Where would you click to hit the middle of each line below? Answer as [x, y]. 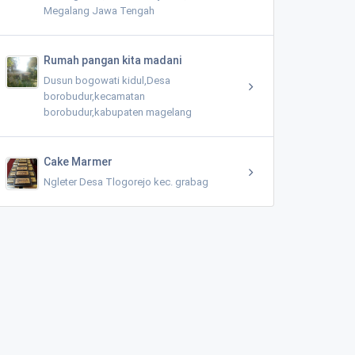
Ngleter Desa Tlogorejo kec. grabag [126, 182]
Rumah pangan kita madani [113, 60]
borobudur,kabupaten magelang [118, 112]
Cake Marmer [78, 162]
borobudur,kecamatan [94, 96]
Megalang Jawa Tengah [99, 11]
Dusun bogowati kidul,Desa [107, 80]
